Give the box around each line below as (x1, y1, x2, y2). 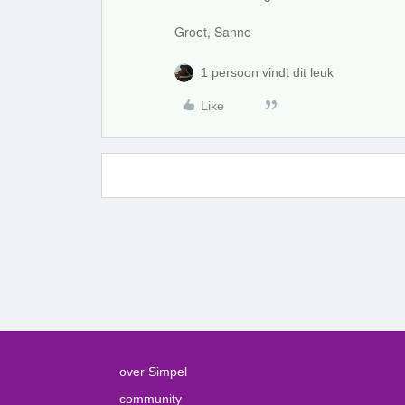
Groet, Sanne (174, 23, 251, 41)
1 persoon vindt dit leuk (201, 65, 334, 80)
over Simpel (119, 364, 187, 379)
